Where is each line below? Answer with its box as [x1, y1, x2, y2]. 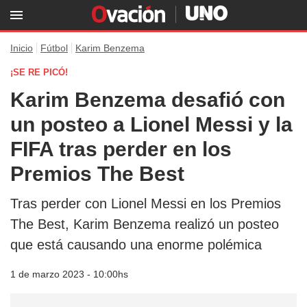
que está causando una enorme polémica [10, 237, 262, 252]
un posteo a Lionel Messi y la [10, 113, 293, 136]
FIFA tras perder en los [10, 138, 232, 160]
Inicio [10, 42, 33, 53]
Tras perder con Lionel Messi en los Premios [10, 196, 281, 211]
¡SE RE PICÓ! [10, 67, 68, 77]
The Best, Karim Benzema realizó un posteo [10, 217, 279, 232]
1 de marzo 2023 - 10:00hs [10, 269, 128, 280]
